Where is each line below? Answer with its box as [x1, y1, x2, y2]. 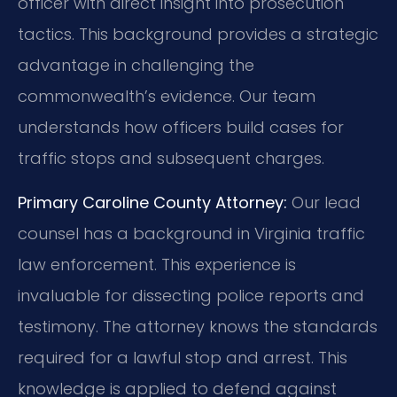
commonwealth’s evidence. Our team [18, 85, 315, 108]
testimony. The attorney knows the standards [18, 315, 378, 338]
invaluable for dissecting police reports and [18, 284, 364, 307]
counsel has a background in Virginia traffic [18, 222, 365, 245]
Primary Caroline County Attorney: [18, 191, 287, 214]
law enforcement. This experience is [18, 253, 296, 276]
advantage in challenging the [18, 54, 254, 77]
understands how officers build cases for [18, 116, 344, 139]
